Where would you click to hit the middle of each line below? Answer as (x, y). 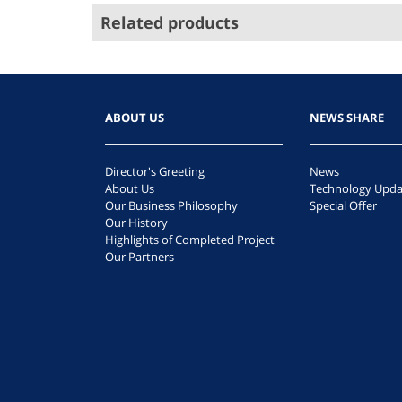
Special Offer (343, 205)
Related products (170, 22)
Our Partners (140, 257)
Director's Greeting (155, 171)
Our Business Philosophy (171, 205)
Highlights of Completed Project (190, 240)
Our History (136, 223)
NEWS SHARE (347, 118)
